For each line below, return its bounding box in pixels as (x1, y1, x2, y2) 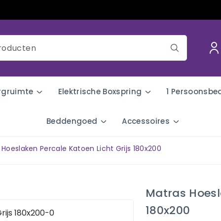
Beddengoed (46, 115, 98, 126)
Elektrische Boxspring (58, 86, 142, 97)
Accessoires (122, 115, 170, 126)
